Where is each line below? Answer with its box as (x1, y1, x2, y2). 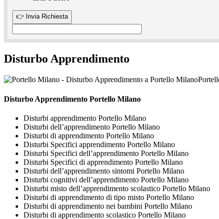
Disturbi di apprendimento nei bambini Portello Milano (23, 201, 192, 210)
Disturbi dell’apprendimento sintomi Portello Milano (23, 166, 184, 175)
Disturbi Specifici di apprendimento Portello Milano (23, 157, 183, 166)
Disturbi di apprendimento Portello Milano (23, 131, 154, 140)
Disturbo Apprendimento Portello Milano (4, 94, 141, 103)
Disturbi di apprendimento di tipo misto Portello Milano (23, 193, 194, 201)
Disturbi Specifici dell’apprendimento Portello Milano (23, 149, 189, 157)
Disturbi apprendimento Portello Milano (23, 113, 146, 122)
